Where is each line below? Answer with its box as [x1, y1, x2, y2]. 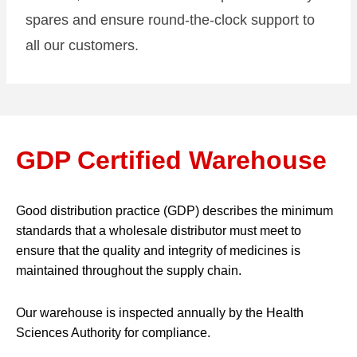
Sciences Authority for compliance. [16, 326, 210, 339]
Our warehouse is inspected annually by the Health [16, 306, 304, 320]
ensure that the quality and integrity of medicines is [16, 244, 300, 257]
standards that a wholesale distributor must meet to [16, 224, 301, 237]
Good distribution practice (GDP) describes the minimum [16, 204, 333, 218]
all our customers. [25, 37, 139, 53]
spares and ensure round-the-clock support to [25, 12, 315, 28]
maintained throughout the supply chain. [16, 264, 241, 277]
